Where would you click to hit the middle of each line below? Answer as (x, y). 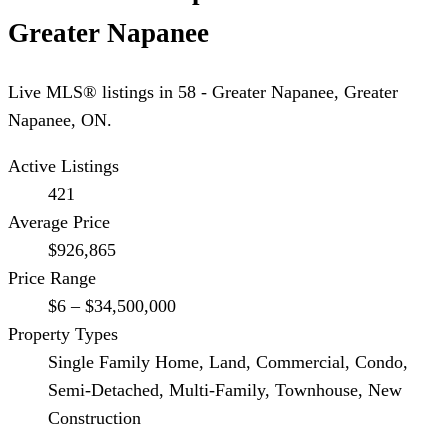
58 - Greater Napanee (256, 91)
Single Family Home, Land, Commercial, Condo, (228, 361)
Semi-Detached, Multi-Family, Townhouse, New (225, 389)
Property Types (63, 333)
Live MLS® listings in (93, 91)
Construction (94, 417)
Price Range (52, 277)
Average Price (59, 221)
